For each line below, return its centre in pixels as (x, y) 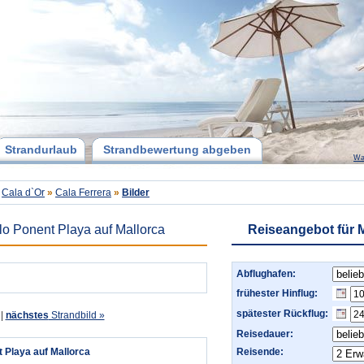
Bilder (136, 193)
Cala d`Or (23, 193)
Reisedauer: (265, 334)
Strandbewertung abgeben (177, 149)
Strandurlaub (41, 149)
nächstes (27, 315)
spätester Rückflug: (282, 314)
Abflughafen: (266, 274)
